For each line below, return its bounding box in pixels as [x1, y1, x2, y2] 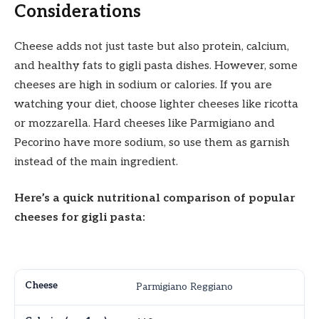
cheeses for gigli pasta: [14, 211, 145, 225]
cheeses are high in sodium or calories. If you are [14, 78, 272, 92]
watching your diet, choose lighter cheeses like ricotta [14, 97, 298, 111]
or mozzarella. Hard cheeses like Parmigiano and [14, 116, 275, 130]
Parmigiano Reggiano [135, 281, 233, 293]
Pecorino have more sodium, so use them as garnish [14, 135, 290, 150]
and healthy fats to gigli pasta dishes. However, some [14, 58, 298, 73]
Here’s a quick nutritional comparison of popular [14, 192, 295, 206]
